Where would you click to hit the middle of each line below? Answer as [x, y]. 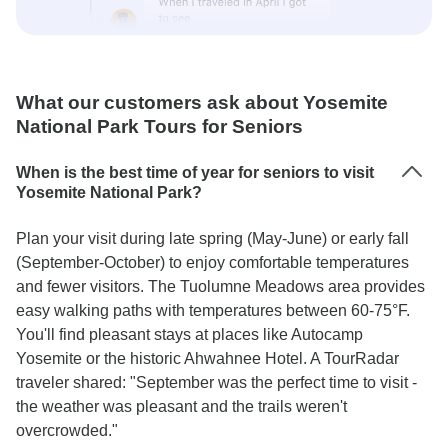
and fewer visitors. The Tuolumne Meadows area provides [220, 286]
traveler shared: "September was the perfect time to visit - [216, 382]
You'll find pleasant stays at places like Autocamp [189, 334]
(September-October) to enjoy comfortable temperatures [212, 262]
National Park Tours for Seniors [159, 126]
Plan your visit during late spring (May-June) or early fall [212, 238]
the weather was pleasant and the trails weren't [181, 406]
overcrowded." [67, 430]
